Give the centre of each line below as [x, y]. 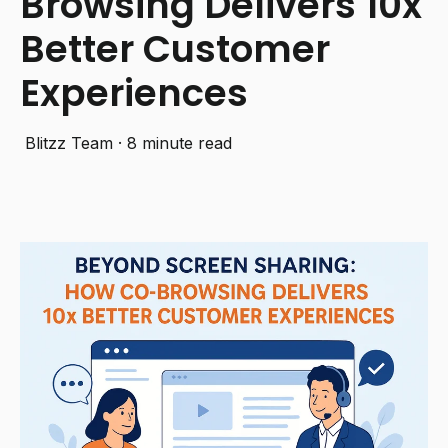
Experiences [134, 93]
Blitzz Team [69, 143]
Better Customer [175, 49]
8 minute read [179, 143]
